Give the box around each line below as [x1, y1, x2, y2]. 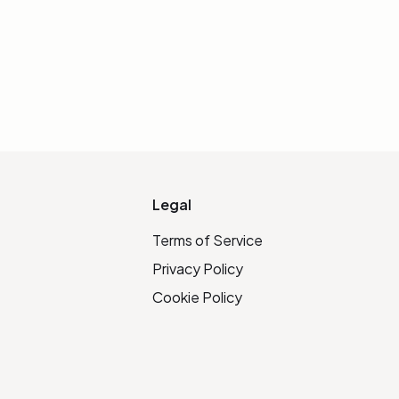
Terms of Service [152, 231, 264, 249]
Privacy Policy [152, 259, 244, 278]
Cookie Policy [152, 288, 243, 306]
